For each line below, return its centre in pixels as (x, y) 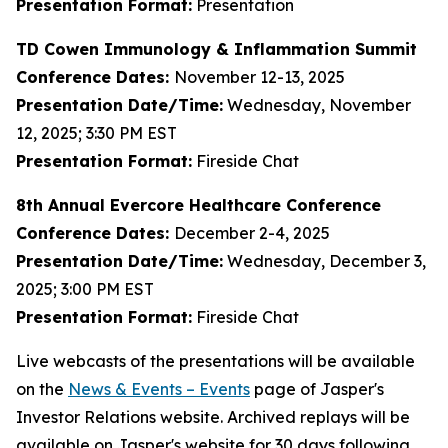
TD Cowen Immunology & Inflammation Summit (216, 49)
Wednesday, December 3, (324, 261)
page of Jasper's (317, 389)
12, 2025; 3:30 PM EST (96, 133)
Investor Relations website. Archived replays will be (213, 417)
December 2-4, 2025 (252, 233)
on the (42, 389)
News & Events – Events (159, 389)
